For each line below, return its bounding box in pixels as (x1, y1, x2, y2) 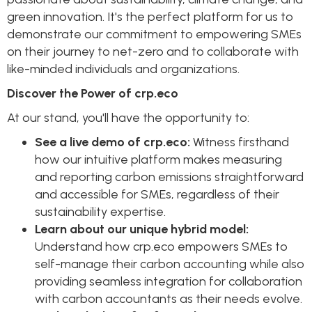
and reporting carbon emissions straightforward (35, 169, 304, 185)
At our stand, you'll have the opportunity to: (7, 109, 249, 125)
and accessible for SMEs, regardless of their (35, 186, 279, 202)
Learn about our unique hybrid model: (35, 221, 249, 237)
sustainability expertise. (35, 203, 166, 219)
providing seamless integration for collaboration (35, 273, 302, 289)
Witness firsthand (190, 134, 289, 150)
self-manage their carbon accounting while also (35, 256, 304, 272)
